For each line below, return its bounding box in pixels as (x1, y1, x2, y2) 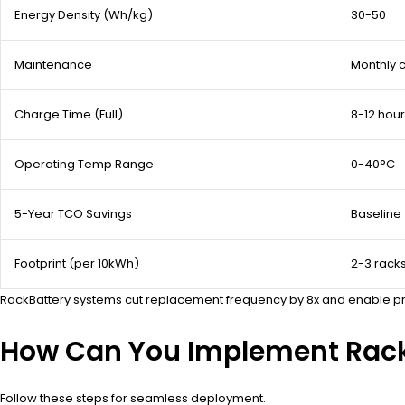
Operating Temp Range (14, 155, 154, 174)
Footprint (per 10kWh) (14, 255, 139, 273)
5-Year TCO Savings (14, 205, 132, 223)
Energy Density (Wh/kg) (14, 6, 153, 24)
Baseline (351, 205, 401, 223)
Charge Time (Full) (14, 106, 123, 124)
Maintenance (14, 56, 92, 74)
